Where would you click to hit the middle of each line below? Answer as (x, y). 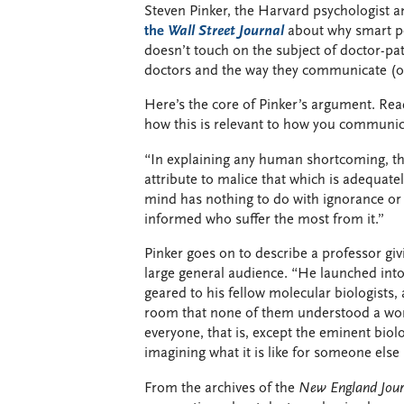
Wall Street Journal (226, 31)
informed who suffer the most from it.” (264, 220)
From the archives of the (221, 388)
